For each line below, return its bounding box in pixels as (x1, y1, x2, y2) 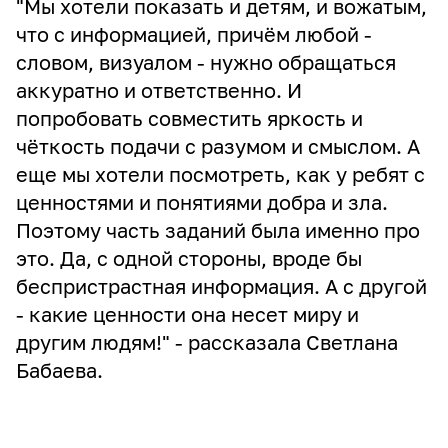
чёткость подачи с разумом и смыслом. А (16, 134, 420, 158)
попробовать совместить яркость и (16, 106, 363, 130)
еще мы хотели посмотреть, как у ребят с (16, 162, 425, 186)
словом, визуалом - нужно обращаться (16, 50, 396, 74)
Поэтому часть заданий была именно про (16, 218, 420, 242)
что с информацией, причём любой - (16, 22, 372, 46)
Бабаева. (16, 358, 103, 382)
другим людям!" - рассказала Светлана (16, 330, 398, 354)
